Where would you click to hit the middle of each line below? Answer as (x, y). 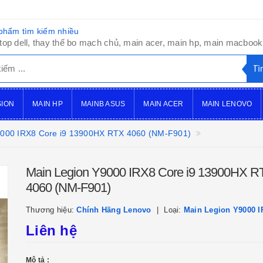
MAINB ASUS (103, 104)
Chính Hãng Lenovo (114, 210)
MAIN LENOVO (227, 104)
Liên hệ (51, 230)
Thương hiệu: (51, 210)
